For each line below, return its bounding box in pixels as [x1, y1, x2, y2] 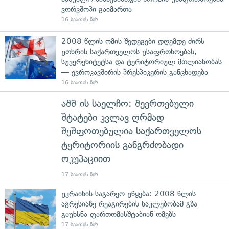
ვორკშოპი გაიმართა [61, 4, 132, 14]
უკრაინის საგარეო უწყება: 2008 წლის [61, 189, 196, 198]
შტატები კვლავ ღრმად [61, 111, 164, 123]
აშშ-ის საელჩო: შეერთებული [61, 97, 194, 109]
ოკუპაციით [61, 152, 110, 165]
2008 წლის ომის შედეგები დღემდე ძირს [61, 36, 204, 46]
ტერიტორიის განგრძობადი [61, 139, 184, 151]
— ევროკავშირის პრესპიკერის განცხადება [61, 67, 208, 77]
